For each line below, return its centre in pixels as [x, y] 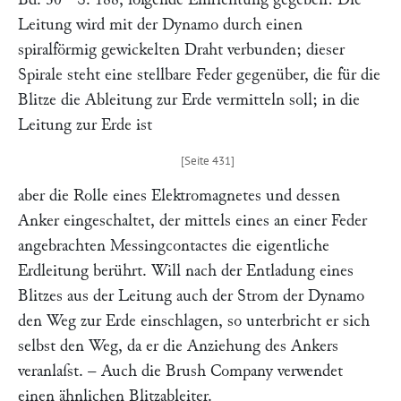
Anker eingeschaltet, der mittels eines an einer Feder [192, 221]
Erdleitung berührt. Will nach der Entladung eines [186, 271]
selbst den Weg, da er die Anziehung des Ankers [178, 346]
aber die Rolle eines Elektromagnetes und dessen [179, 196]
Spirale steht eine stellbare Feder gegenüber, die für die [199, 75]
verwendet [308, 371]
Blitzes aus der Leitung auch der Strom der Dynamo [191, 296]
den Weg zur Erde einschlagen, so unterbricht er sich [194, 321]
